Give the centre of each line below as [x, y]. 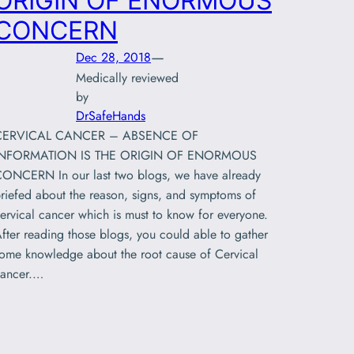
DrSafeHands [111, 116]
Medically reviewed [127, 78]
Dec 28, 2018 [113, 57]
